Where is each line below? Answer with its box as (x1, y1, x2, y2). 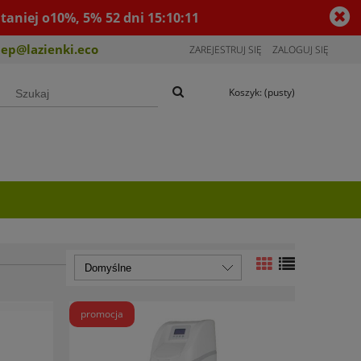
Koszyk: (229, 85, 262, 99)
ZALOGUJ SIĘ (272, 43, 329, 56)
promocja (81, 307, 123, 322)
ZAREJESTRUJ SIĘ (189, 43, 262, 56)
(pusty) (264, 85, 295, 99)
